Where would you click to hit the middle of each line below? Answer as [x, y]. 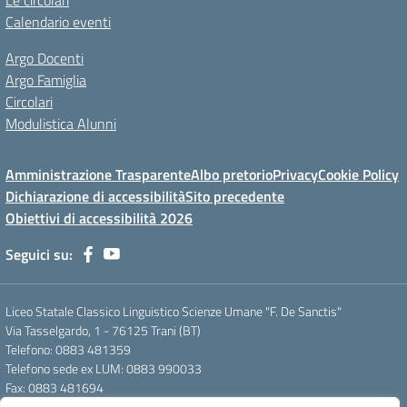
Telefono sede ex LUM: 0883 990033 [104, 368]
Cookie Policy [358, 174]
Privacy [295, 174]
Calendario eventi [58, 22]
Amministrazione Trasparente [98, 174]
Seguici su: [39, 254]
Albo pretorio [232, 174]
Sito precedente [235, 196]
